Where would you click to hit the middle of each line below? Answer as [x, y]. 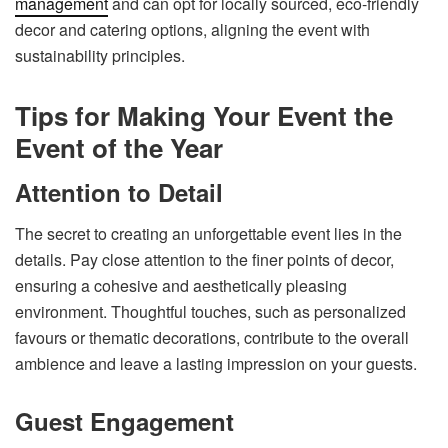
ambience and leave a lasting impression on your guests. [216, 363]
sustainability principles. [100, 55]
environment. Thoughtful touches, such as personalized [210, 311]
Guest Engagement [124, 420]
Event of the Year [119, 147]
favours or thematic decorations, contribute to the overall [212, 337]
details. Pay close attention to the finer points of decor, [204, 259]
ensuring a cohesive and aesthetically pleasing [181, 285]
